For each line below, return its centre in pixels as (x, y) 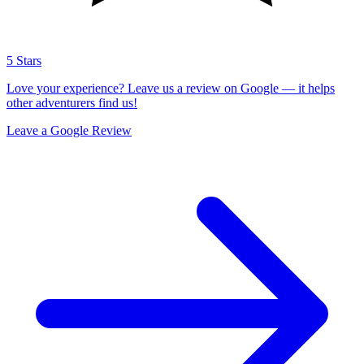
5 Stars (24, 60)
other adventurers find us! (72, 102)
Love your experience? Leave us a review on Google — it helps (171, 88)
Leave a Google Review (69, 130)
